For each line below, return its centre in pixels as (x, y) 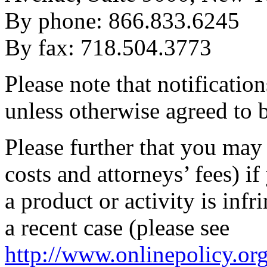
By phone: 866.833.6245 (122, 20)
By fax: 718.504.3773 (108, 47)
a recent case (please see (117, 227)
